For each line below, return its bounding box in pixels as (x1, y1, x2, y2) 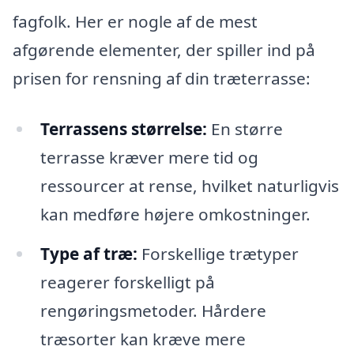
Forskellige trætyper (137, 242, 299, 265)
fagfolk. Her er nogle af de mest (13, 9, 258, 32)
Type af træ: (40, 242, 137, 265)
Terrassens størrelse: (40, 117, 207, 140)
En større (206, 117, 283, 140)
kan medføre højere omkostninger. (40, 202, 311, 225)
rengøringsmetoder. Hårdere (40, 299, 266, 322)
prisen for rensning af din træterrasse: (13, 66, 311, 89)
